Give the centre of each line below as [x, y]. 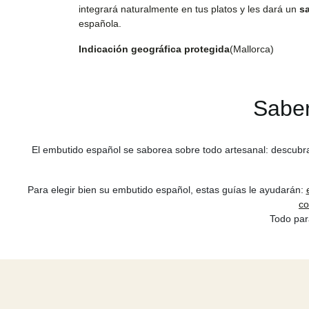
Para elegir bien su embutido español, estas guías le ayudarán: [167, 189]
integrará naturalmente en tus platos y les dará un [189, 9]
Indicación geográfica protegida [154, 49]
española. [100, 24]
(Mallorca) [252, 49]
